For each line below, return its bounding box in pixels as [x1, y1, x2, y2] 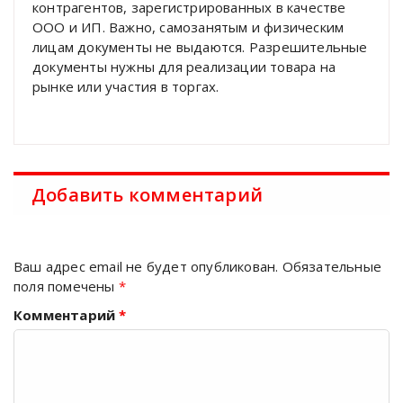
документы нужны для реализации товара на [32, 57, 336, 76]
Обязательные [282, 256, 382, 275]
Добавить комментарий [31, 182, 263, 207]
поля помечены [13, 276, 119, 295]
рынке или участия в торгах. [32, 76, 219, 95]
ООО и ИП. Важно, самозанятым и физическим [32, 17, 345, 36]
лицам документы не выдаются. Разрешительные [32, 37, 368, 56]
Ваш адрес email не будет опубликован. [13, 256, 279, 275]
